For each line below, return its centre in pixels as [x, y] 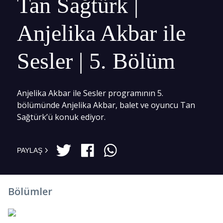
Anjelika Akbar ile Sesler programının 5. [90, 93]
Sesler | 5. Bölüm [96, 61]
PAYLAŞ [30, 150]
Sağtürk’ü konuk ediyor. [61, 117]
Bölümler [30, 191]
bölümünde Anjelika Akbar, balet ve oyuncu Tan [106, 105]
